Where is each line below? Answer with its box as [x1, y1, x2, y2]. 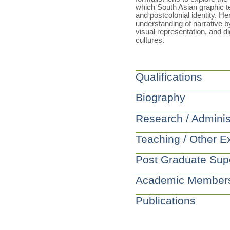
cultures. [135, 36, 164, 45]
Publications [135, 195, 196, 207]
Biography [135, 91, 185, 104]
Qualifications [135, 71, 202, 83]
